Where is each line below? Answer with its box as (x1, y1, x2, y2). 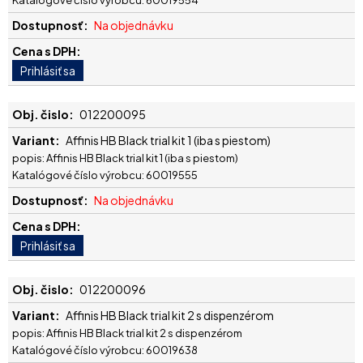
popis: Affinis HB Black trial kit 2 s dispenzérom (12, 326, 242, 340)
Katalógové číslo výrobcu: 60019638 (12, 343, 198, 357)
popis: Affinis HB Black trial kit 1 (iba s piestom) (12, 151, 238, 164)
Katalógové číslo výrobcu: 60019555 (12, 168, 198, 181)
